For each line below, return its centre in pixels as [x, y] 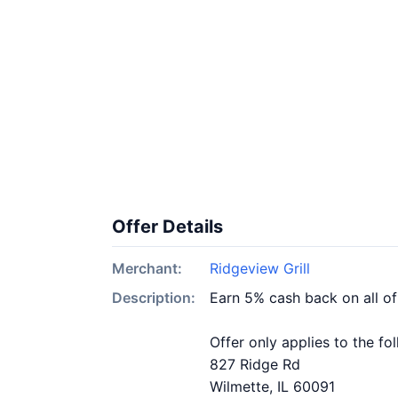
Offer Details [167, 227]
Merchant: [147, 268]
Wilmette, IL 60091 [272, 386]
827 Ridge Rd [255, 364]
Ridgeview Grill [260, 268]
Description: [154, 298]
